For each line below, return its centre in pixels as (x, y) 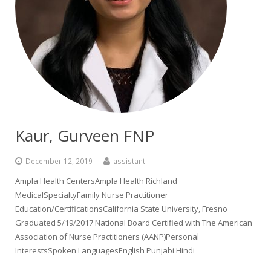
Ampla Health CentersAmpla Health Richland (96, 181)
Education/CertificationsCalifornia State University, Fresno (121, 209)
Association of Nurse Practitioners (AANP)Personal (107, 237)
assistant (129, 161)
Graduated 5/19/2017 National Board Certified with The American (134, 223)
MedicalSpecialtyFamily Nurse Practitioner (92, 195)
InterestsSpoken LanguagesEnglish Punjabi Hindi (105, 250)
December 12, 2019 (59, 161)
